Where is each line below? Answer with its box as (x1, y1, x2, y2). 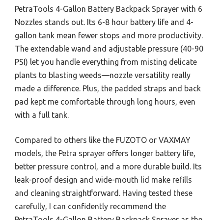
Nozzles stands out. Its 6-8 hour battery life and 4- (15, 18, 193, 27)
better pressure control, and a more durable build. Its (15, 162, 202, 171)
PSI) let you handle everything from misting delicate (15, 57, 197, 67)
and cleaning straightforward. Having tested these (15, 189, 192, 198)
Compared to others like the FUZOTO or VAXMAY (15, 136, 191, 145)
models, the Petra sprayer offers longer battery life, (15, 149, 195, 158)
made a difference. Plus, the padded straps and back (15, 84, 201, 93)
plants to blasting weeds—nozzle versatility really (15, 71, 191, 80)
